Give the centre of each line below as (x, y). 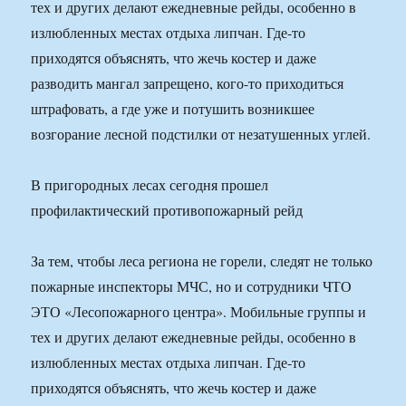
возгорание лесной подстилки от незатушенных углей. (201, 134)
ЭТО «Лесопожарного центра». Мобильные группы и (199, 312)
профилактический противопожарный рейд (167, 210)
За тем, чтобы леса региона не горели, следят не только (202, 261)
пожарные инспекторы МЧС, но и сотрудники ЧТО (192, 286)
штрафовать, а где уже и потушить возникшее (173, 109)
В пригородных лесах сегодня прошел (150, 185)
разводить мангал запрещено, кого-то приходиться (188, 83)
